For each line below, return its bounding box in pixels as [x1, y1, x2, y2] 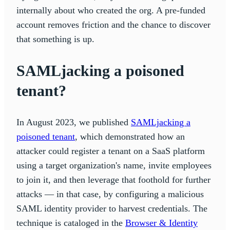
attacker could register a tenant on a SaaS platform [16, 145, 205, 156]
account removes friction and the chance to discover [16, 19, 210, 30]
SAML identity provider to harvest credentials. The [16, 203, 207, 214]
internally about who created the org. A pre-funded [16, 5, 205, 15]
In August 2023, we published [16, 117, 131, 127]
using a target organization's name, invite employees [16, 160, 212, 170]
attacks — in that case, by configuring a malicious [16, 188, 204, 199]
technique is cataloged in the [16, 217, 125, 228]
